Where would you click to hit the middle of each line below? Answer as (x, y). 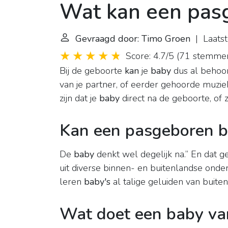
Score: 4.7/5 (150, 56)
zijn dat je (79, 98)
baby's (97, 182)
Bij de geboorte (92, 71)
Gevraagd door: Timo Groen (133, 39)
